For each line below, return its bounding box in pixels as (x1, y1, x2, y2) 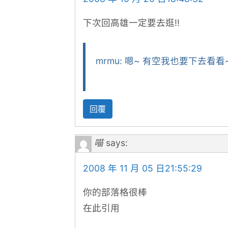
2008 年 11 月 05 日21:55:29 (83, 162, 202, 174)
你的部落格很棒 (83, 186, 147, 197)
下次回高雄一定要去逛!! (83, 17, 180, 28)
